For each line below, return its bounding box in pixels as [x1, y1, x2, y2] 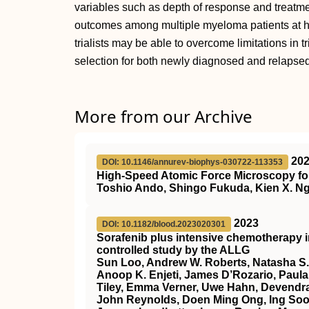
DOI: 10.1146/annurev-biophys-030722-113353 [102, 157, 283, 167]
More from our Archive [74, 105, 252, 128]
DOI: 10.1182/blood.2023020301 [102, 219, 226, 229]
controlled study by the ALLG [97, 244, 250, 256]
